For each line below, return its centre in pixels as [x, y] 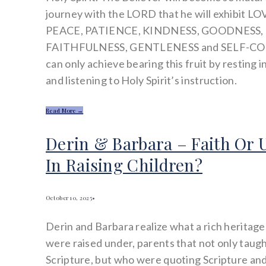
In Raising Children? [124, 164]
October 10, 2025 [69, 197]
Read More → [65, 111]
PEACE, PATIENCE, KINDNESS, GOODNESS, [155, 31]
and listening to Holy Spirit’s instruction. [141, 80]
